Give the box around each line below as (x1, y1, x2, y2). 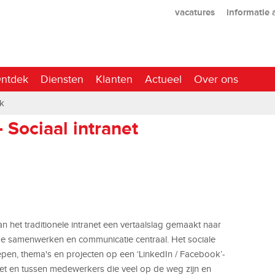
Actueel (145, 72, 182, 85)
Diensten (41, 72, 83, 85)
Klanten (96, 72, 133, 85)
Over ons (194, 72, 238, 85)
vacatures (174, 6, 215, 17)
